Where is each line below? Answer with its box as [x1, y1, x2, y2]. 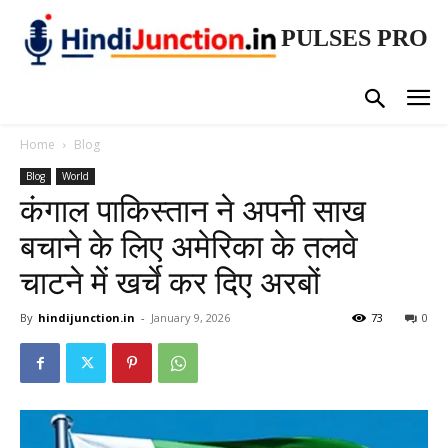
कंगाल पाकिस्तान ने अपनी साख [20, 192, 366, 231]
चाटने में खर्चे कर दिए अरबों [20, 264, 320, 303]
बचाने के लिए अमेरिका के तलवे [20, 228, 358, 267]
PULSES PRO [281, 24, 428, 51]
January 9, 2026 [151, 310, 230, 326]
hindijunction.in [38, 310, 135, 326]
